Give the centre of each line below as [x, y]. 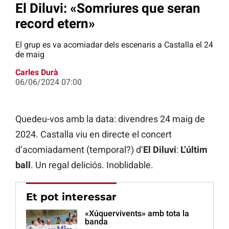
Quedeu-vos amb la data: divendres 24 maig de [110, 119]
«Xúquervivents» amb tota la [137, 214]
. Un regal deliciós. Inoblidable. [92, 165]
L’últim [194, 150]
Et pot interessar [71, 197]
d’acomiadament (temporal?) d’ [79, 150]
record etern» [57, 23]
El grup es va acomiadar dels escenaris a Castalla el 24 [114, 45]
